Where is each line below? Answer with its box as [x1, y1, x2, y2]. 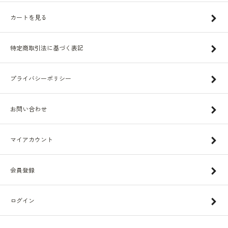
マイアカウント [10, 135, 53, 144]
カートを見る [10, 13, 47, 22]
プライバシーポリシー [10, 74, 71, 83]
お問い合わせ [10, 104, 47, 113]
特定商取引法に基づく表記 [10, 43, 83, 52]
